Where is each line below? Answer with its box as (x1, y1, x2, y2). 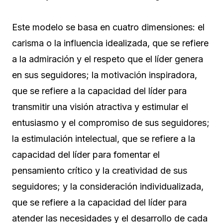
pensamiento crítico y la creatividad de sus (12, 165, 187, 176)
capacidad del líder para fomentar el (12, 149, 160, 160)
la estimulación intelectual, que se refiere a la (12, 133, 195, 144)
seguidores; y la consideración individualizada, (12, 181, 204, 192)
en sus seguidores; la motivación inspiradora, (12, 70, 197, 81)
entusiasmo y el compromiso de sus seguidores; (12, 117, 210, 128)
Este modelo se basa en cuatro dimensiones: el (12, 22, 205, 33)
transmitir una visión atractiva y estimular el (12, 102, 188, 112)
